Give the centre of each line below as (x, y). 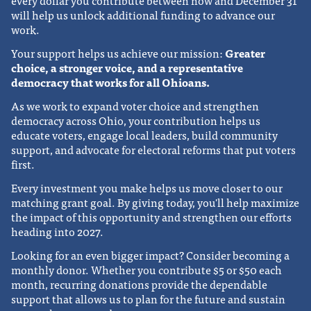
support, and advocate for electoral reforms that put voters (153, 150)
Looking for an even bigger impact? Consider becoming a (150, 254)
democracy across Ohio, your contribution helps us (136, 120)
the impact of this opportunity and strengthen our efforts (151, 216)
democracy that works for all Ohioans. (110, 82)
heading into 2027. (57, 231)
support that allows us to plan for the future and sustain (148, 298)
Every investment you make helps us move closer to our (147, 187)
